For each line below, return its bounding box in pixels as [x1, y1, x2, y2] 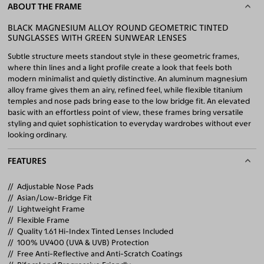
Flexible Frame [17, 216, 70, 225]
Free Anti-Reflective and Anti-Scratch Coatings [17, 249, 183, 259]
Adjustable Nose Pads [17, 182, 94, 192]
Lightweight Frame [17, 204, 85, 214]
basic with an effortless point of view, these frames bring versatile [8, 107, 244, 117]
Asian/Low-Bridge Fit [17, 193, 93, 203]
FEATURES [8, 156, 47, 167]
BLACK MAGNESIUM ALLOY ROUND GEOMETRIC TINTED [8, 22, 229, 33]
